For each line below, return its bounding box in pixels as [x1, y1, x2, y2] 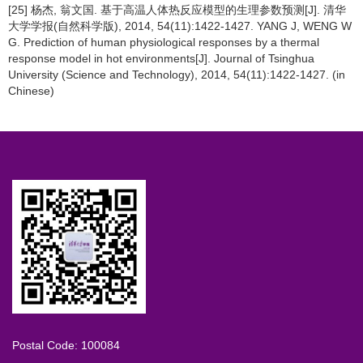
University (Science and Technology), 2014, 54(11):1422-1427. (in [8, 68, 345, 82]
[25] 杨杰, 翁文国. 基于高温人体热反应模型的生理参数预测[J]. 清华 [8, 3, 346, 17]
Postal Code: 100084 [12, 339, 120, 352]
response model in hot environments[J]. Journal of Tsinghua [8, 52, 314, 66]
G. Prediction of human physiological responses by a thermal [8, 36, 319, 49]
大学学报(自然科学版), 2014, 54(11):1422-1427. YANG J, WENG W [8, 19, 352, 33]
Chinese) [8, 84, 54, 98]
